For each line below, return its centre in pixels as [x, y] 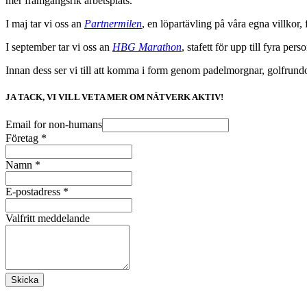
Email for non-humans [54, 125]
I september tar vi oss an [59, 47]
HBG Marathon [147, 47]
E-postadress [34, 192]
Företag [23, 138]
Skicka [25, 280]
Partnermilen [113, 23]
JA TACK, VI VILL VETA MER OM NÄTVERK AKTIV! [114, 97]
